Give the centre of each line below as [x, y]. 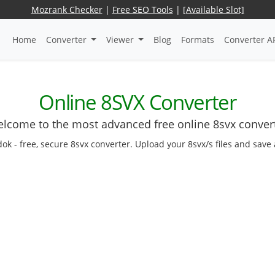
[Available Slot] [213, 10]
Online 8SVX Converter [137, 103]
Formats [197, 39]
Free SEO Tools [142, 10]
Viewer [121, 39]
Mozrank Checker [67, 10]
